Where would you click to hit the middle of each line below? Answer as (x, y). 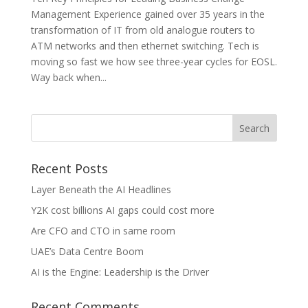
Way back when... (68, 78)
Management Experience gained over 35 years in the (147, 14)
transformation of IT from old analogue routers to (143, 30)
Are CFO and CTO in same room (103, 231)
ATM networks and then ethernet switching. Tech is (145, 46)
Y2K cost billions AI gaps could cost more (122, 210)
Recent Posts (69, 169)
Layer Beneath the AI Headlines (101, 190)
